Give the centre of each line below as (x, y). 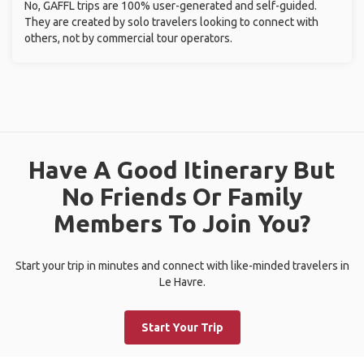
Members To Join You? (182, 223)
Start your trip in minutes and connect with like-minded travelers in (182, 266)
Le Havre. (182, 282)
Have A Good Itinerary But (182, 170)
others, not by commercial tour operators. (128, 38)
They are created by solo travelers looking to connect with (171, 22)
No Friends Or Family (182, 197)
